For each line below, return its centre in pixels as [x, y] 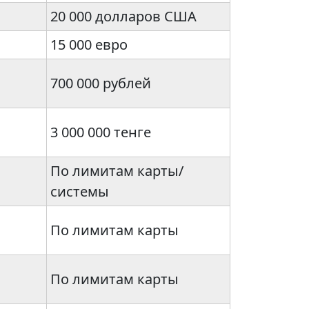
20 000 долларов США [123, 17]
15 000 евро [89, 45]
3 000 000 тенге [101, 132]
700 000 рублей [101, 83]
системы [80, 192]
